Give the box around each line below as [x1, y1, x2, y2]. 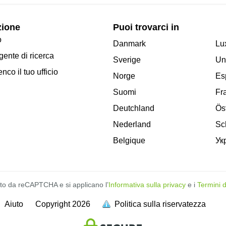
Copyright [35, 199, 70, 208]
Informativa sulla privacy [108, 180, 186, 189]
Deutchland [113, 103, 154, 112]
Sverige [113, 55, 141, 64]
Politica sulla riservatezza [114, 199, 206, 208]
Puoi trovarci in [113, 22, 179, 33]
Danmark [113, 39, 146, 48]
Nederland [113, 120, 151, 129]
